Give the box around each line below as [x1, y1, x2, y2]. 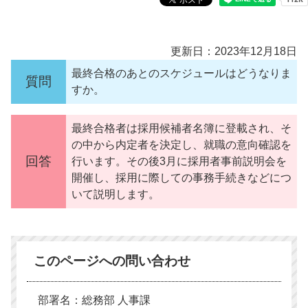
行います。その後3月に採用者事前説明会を [71, 155, 287, 167]
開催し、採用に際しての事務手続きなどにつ [71, 172, 291, 184]
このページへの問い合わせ [34, 254, 190, 268]
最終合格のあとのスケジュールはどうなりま [71, 67, 291, 79]
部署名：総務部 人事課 [38, 294, 151, 306]
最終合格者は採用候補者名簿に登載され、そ [71, 122, 291, 134]
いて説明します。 [71, 188, 159, 200]
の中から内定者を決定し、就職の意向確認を [71, 139, 291, 151]
